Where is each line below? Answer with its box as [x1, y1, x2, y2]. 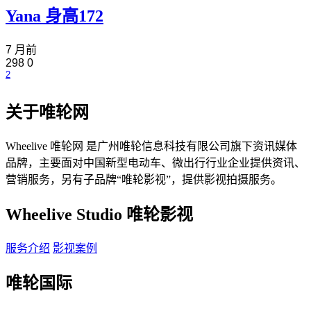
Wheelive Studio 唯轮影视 [6, 205, 193, 224]
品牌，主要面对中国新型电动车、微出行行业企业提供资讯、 [6, 157, 305, 169]
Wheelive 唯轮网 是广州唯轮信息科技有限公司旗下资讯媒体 [6, 140, 297, 153]
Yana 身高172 [6, 7, 103, 26]
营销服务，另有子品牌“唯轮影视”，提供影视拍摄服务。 [6, 174, 282, 186]
